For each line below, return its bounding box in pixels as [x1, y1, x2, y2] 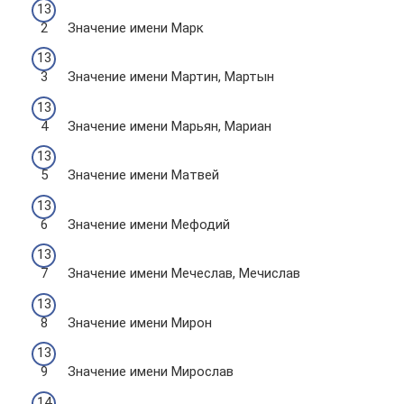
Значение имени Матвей [68, 167, 219, 183]
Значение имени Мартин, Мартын [68, 69, 274, 85]
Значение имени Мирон [68, 314, 212, 331]
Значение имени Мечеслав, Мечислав [68, 265, 300, 281]
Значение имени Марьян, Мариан [68, 117, 271, 134]
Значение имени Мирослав [68, 363, 234, 380]
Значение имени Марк [68, 19, 204, 36]
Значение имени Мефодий [68, 216, 230, 233]
